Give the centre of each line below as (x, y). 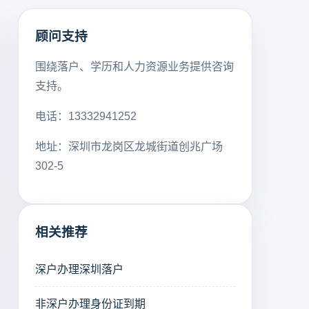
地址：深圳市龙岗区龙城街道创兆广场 (129, 146)
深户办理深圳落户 (79, 270)
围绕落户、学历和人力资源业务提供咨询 (134, 66)
